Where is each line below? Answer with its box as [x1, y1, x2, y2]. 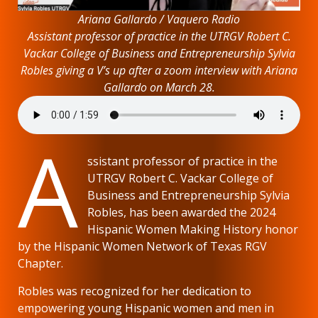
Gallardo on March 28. [103, 79, 215, 96]
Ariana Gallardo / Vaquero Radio [78, 11, 240, 28]
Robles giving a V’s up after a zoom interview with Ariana [21, 62, 297, 79]
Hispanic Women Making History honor [87, 221, 299, 238]
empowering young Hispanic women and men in [18, 300, 274, 317]
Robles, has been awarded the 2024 [87, 204, 276, 221]
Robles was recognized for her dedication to [18, 283, 251, 300]
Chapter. [18, 256, 63, 272]
